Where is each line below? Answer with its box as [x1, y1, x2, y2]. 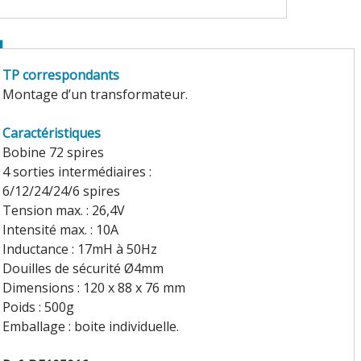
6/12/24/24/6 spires [2, 181, 120, 200]
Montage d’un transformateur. [2, 85, 188, 103]
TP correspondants [2, 65, 119, 84]
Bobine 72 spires [2, 143, 104, 161]
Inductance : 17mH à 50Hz [2, 239, 157, 258]
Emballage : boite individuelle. [2, 317, 179, 335]
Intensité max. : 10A [2, 220, 118, 239]
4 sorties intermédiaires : [2, 162, 151, 180]
